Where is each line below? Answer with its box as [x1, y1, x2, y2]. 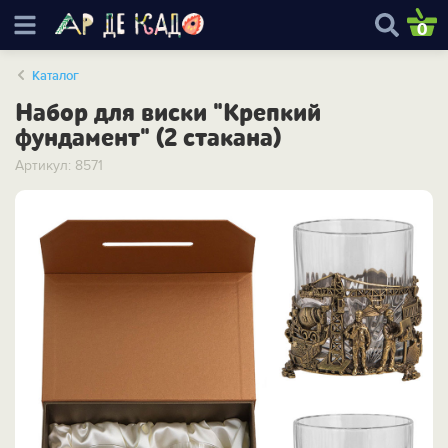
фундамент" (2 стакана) [15, 123, 281, 154]
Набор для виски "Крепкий [15, 98, 321, 129]
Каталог [32, 68, 79, 85]
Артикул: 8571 [15, 157, 103, 175]
